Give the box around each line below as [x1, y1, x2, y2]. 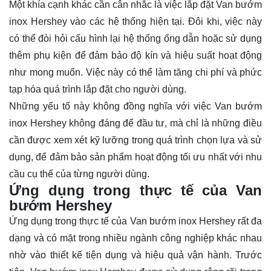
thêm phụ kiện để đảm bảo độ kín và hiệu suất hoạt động [9, 50, 262, 60]
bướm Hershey [9, 197, 112, 214]
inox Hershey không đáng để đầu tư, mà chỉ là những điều [9, 117, 262, 128]
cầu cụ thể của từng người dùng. [9, 168, 149, 179]
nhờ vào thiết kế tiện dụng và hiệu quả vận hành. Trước [9, 249, 262, 260]
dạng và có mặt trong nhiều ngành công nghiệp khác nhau [9, 232, 262, 243]
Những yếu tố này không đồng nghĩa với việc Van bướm [9, 100, 262, 111]
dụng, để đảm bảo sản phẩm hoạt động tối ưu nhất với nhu [9, 151, 262, 162]
